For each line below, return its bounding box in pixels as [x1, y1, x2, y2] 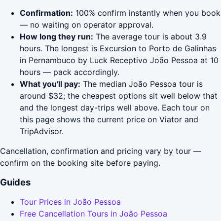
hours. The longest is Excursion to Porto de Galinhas [20, 43, 216, 54]
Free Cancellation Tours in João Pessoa [20, 209, 167, 219]
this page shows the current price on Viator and [20, 114, 198, 125]
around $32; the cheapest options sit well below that [20, 91, 218, 101]
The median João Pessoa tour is [80, 79, 203, 89]
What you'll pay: [20, 79, 80, 89]
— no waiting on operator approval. [20, 20, 153, 30]
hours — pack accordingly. [20, 67, 119, 77]
